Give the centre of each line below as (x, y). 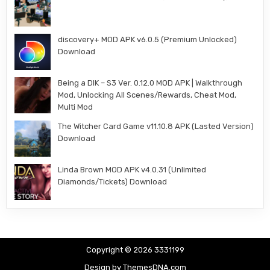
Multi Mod (76, 107)
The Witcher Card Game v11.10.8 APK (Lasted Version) (156, 126)
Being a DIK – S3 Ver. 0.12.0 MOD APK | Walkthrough (150, 83)
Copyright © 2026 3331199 (135, 250)
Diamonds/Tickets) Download (113, 181)
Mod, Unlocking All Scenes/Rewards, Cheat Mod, (147, 95)
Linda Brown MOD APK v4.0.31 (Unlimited (132, 169)
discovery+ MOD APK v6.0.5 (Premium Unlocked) (148, 39)
